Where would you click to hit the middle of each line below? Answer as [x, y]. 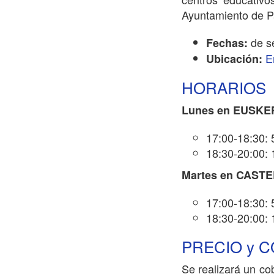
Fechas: [228, 43]
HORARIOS [224, 87]
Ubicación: [236, 59]
